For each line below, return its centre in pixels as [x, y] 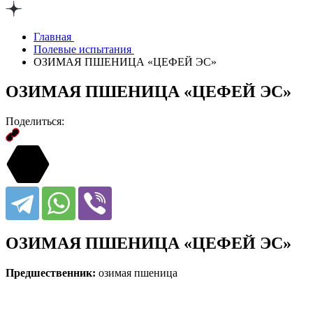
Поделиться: [35, 121]
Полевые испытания [84, 49]
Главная [54, 37]
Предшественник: [51, 272]
